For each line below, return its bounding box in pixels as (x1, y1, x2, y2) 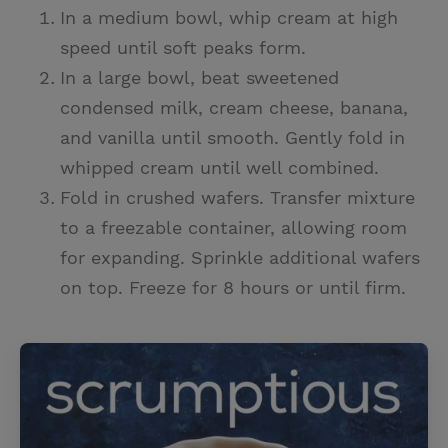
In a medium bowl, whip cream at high (60, 7, 398, 29)
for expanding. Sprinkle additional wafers (60, 247, 420, 269)
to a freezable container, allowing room (60, 217, 407, 239)
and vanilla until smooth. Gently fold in (60, 127, 405, 149)
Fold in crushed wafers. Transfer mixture (60, 187, 415, 209)
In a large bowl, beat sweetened (60, 67, 339, 89)
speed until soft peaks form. (60, 37, 306, 59)
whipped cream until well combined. (60, 157, 379, 179)
